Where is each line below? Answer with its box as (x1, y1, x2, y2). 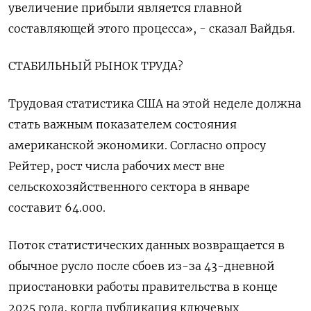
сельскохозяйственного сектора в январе (8, 180, 250, 194)
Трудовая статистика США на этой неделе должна (8, 96, 301, 110)
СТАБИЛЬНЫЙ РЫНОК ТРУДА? (8, 59, 183, 73)
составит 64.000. (8, 201, 106, 215)
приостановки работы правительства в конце (8, 280, 278, 294)
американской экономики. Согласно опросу (8, 138, 266, 152)
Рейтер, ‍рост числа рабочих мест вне (8, 159, 225, 173)
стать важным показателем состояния (8, 117, 237, 131)
